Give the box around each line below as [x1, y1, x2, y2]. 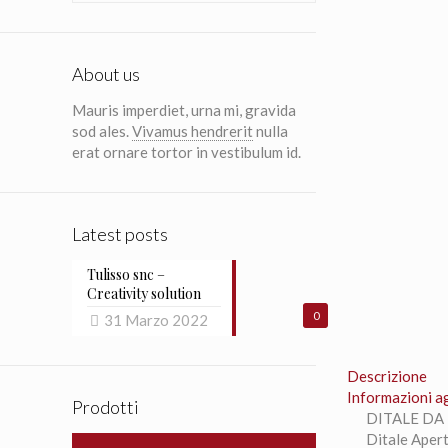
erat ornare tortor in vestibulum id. [72, 143, 301, 161]
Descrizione [347, 367, 428, 385]
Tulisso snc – [87, 265, 165, 284]
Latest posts [72, 223, 168, 245]
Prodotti [72, 396, 139, 418]
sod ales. [72, 122, 132, 140]
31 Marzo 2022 [104, 311, 208, 329]
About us [72, 63, 140, 85]
